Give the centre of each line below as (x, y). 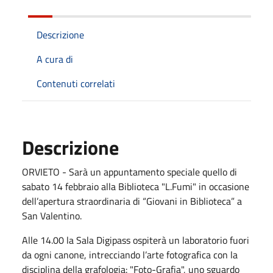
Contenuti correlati (76, 83)
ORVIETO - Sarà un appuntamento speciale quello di (129, 172)
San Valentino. (52, 215)
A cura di (55, 59)
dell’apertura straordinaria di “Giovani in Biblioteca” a (132, 201)
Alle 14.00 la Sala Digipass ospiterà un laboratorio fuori (136, 240)
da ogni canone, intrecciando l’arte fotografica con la (130, 254)
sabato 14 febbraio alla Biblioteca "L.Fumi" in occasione (136, 186)
